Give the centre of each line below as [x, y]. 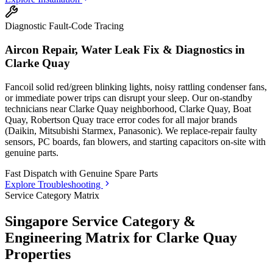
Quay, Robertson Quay [49, 119]
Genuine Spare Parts [119, 173]
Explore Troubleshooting [54, 184]
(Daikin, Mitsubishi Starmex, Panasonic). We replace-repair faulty [131, 130]
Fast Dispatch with [42, 173]
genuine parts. [32, 152]
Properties [38, 254]
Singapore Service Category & [100, 221]
